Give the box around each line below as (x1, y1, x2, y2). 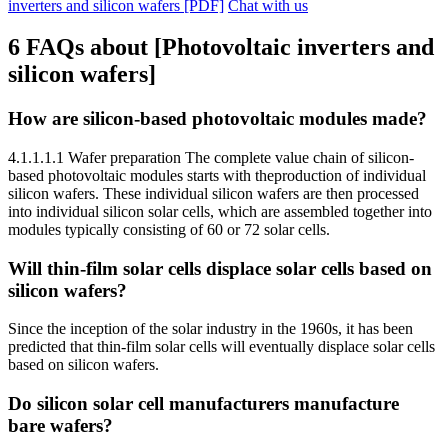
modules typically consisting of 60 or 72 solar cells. (8, 221, 330, 239)
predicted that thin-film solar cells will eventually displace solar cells (8, 338, 435, 356)
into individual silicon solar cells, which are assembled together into (8, 203, 432, 221)
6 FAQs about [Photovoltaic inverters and (8, 34, 434, 61)
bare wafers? (8, 415, 113, 437)
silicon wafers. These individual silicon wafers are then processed (8, 185, 419, 203)
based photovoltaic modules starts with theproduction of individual (8, 167, 426, 185)
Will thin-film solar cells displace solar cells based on (8, 257, 432, 279)
